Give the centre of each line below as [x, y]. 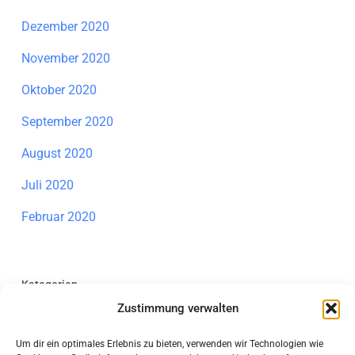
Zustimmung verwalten [177, 308]
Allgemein [49, 322]
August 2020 [57, 154]
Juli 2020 [47, 185]
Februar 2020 [58, 217]
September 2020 [67, 122]
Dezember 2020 [65, 27]
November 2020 [65, 59]
